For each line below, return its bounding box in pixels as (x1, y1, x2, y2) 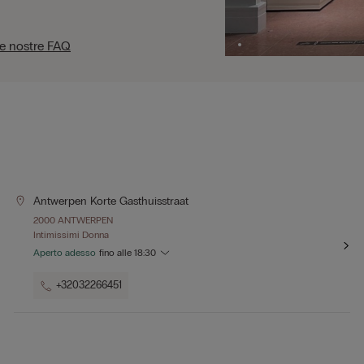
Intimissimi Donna (33, 229, 110, 240)
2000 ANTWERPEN (33, 214, 114, 226)
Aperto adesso (33, 247, 97, 258)
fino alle (99, 247, 135, 258)
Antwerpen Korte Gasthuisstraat (33, 194, 189, 208)
